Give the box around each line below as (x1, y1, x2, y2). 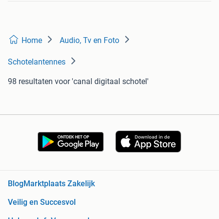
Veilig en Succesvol (8, 197, 76, 207)
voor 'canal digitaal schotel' (55, 77, 149, 87)
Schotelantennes (8, 57, 66, 67)
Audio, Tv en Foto (60, 36, 119, 45)
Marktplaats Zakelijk (23, 179, 95, 189)
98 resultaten (8, 77, 53, 87)
